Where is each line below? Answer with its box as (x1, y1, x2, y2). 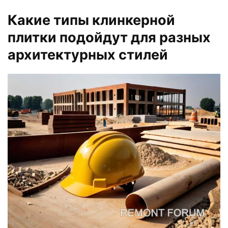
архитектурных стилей (8, 46, 168, 63)
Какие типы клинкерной (8, 11, 175, 28)
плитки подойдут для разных (8, 28, 211, 46)
